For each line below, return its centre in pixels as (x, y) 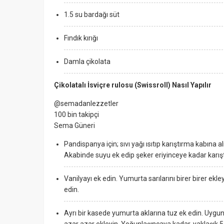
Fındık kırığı (82, 38)
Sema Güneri (74, 125)
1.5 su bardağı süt (92, 14)
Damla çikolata (87, 61)
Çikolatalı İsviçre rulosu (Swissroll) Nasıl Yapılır (133, 85)
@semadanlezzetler (86, 103)
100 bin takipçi (76, 114)
